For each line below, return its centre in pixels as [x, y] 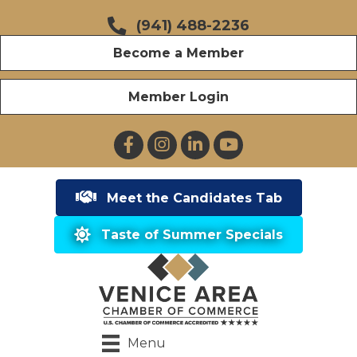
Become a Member [178, 53]
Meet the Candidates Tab [194, 198]
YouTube [243, 139]
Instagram [178, 139]
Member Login [178, 96]
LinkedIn [208, 139]
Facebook [145, 139]
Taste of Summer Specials [192, 235]
